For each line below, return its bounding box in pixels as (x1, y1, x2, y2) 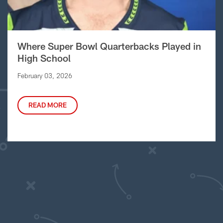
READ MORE (28, 101, 67, 109)
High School (17, 52, 71, 64)
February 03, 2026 (17, 71, 72, 80)
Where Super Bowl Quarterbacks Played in (17, 40, 201, 52)
